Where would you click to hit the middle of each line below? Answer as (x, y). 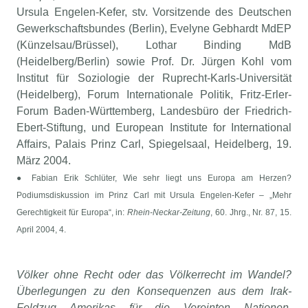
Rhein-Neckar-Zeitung (169, 213)
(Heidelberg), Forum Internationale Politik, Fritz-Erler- (154, 95)
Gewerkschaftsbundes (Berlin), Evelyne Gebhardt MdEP (154, 29)
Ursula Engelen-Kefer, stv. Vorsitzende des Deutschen (154, 12)
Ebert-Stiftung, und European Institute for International (154, 128)
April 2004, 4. (42, 230)
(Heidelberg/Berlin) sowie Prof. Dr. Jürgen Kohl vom (154, 62)
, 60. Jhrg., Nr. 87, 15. (251, 213)
